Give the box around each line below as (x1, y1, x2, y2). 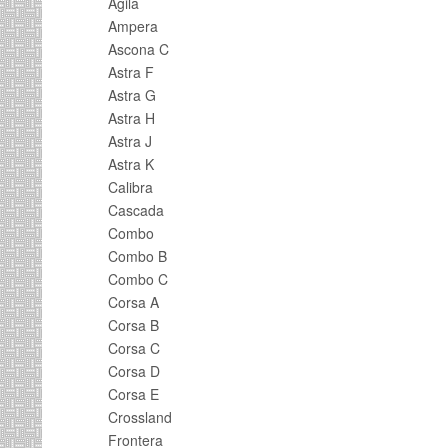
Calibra (108, 177, 153, 197)
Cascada (108, 200, 164, 220)
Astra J (108, 131, 152, 151)
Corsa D (108, 361, 160, 381)
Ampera (108, 16, 158, 36)
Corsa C (108, 338, 160, 358)
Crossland (108, 407, 172, 427)
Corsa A (108, 292, 159, 312)
